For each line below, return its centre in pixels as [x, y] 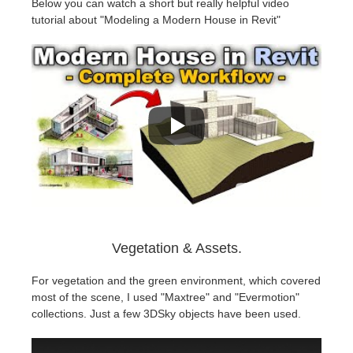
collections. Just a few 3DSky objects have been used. [166, 314]
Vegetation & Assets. [176, 249]
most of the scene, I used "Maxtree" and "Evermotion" [165, 297]
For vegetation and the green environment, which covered [176, 281]
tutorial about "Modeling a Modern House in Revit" [156, 20]
